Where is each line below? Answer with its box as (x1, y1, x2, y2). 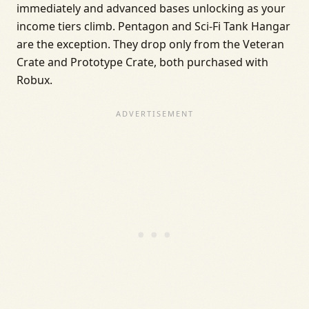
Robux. (17, 72, 52, 88)
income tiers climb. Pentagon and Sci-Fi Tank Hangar (17, 19, 290, 34)
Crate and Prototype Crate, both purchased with (17, 54, 268, 70)
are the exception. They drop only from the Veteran (17, 37, 284, 52)
